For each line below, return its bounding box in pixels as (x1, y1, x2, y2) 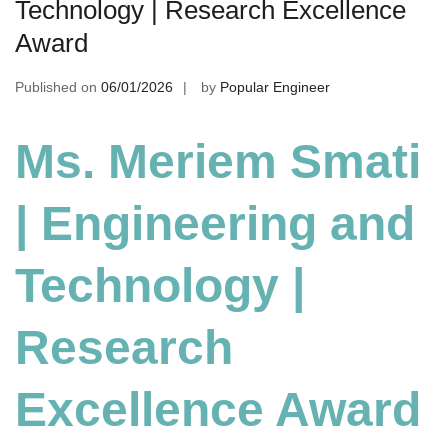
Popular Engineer (220, 79, 330, 95)
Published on (15, 79, 101, 95)
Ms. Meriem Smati (15, 135, 421, 189)
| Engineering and (15, 197, 415, 251)
